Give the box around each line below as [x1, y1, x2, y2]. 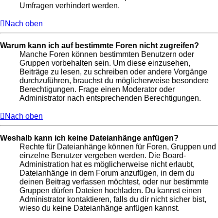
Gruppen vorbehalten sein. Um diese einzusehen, [19, 59, 190, 68]
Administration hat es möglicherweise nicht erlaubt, [19, 160, 195, 169]
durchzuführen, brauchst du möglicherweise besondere [19, 76, 209, 85]
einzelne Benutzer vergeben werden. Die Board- [19, 151, 186, 160]
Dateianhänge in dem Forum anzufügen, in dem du [19, 169, 195, 178]
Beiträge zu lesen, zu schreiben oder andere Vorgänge [19, 68, 207, 76]
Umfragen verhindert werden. [19, 1, 120, 10]
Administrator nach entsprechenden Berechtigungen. [19, 94, 201, 103]
